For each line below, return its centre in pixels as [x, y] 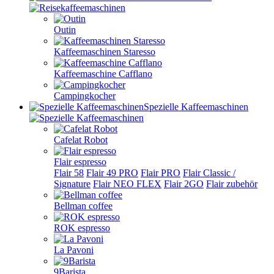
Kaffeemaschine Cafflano [103, 74]
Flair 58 [69, 173]
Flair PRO [161, 173]
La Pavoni [74, 250]
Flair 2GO [184, 184]
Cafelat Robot [81, 140]
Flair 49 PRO [112, 173]
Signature [72, 184]
